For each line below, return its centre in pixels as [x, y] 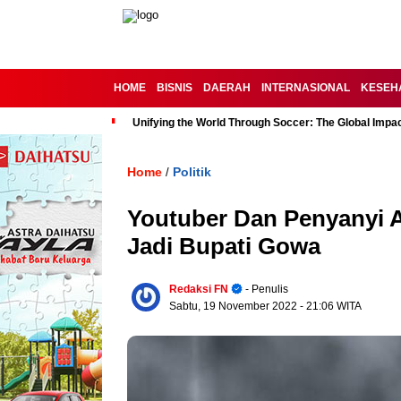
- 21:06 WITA [331, 306]
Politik [192, 172]
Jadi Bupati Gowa [224, 246]
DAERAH [227, 88]
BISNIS [175, 88]
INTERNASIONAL [306, 88]
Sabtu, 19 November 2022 [235, 306]
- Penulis [265, 289]
